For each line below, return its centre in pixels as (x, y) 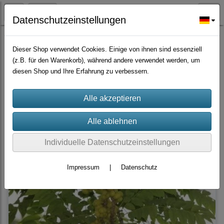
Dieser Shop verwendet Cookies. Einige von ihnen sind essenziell (107, 49)
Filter (124, 72)
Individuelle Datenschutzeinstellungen (112, 142)
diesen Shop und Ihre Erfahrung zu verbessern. (81, 71)
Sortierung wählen (176, 72)
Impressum (83, 167)
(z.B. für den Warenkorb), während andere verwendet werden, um (106, 60)
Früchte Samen (30, 37)
